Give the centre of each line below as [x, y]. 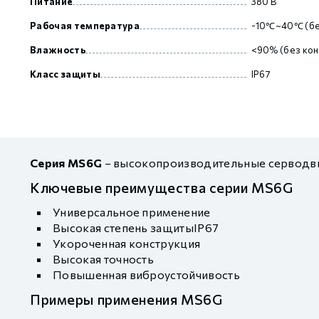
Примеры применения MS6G [126, 299]
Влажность [58, 50]
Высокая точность [104, 259]
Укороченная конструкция [127, 243]
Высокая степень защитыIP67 [136, 228]
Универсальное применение [132, 212]
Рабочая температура [85, 26]
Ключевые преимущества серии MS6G [162, 187]
